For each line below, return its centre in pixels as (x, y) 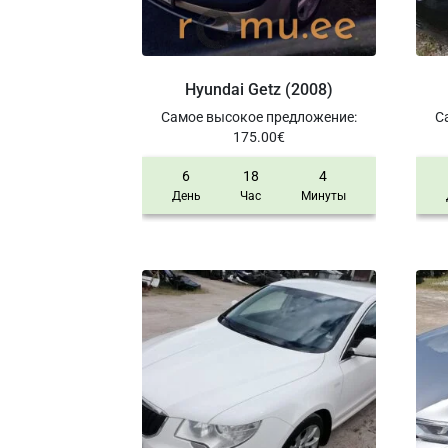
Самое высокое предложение (257, 116)
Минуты (323, 195)
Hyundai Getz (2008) (258, 89)
